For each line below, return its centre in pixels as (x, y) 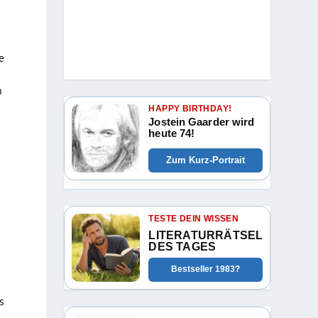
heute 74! (172, 133)
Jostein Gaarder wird (202, 121)
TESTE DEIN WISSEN (194, 218)
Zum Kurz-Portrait (206, 160)
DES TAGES (182, 246)
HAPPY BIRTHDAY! (190, 108)
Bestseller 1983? (206, 269)
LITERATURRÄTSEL (206, 235)
